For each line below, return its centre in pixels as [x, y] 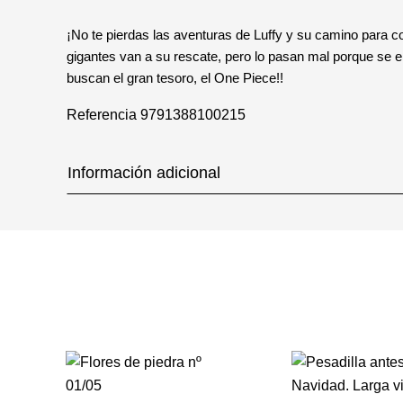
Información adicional [144, 173]
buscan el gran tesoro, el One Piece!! [175, 78]
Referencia [102, 115]
